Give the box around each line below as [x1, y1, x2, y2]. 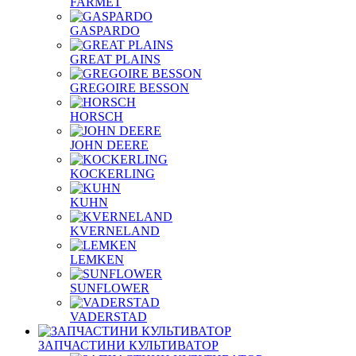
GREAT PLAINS [70, 52, 161, 66]
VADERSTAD [70, 310, 147, 323]
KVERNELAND [70, 224, 160, 238]
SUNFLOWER [70, 281, 149, 295]
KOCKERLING [70, 167, 155, 180]
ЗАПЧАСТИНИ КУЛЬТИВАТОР [38, 339, 219, 352]
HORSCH [70, 110, 123, 123]
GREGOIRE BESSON [70, 81, 189, 95]
